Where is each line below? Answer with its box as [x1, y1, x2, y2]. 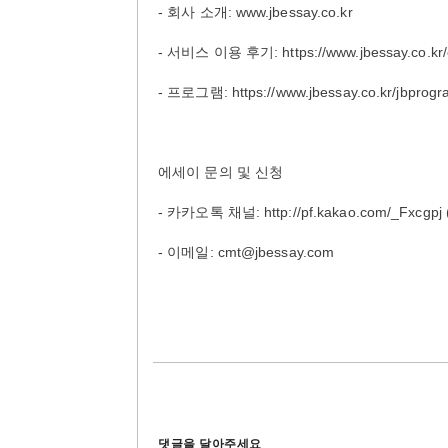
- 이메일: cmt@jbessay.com [158, 244, 335, 260]
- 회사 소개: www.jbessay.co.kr [158, 4, 353, 20]
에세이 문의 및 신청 [158, 164, 284, 180]
